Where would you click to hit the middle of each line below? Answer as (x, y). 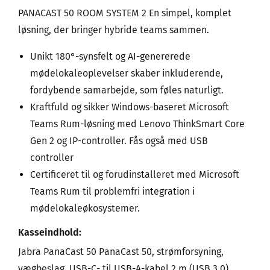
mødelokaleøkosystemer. (85, 209)
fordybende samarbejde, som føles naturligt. (127, 90)
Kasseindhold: (50, 233)
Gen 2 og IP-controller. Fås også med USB (119, 141)
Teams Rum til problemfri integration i (112, 192)
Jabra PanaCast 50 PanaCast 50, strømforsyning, (121, 252)
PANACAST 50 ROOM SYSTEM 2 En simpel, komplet (125, 13)
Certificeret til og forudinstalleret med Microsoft (135, 175)
